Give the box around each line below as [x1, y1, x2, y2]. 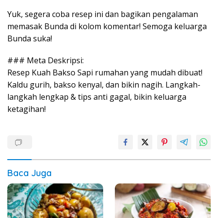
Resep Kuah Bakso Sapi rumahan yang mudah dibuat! [7, 67, 202, 78]
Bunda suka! [7, 33, 52, 44]
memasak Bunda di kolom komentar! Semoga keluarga [7, 20, 207, 32]
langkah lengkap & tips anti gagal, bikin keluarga [7, 91, 186, 102]
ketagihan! [7, 103, 46, 114]
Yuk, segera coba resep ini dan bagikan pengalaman [7, 8, 198, 19]
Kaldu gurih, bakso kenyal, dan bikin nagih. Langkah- [7, 79, 200, 90]
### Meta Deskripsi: [7, 54, 84, 66]
